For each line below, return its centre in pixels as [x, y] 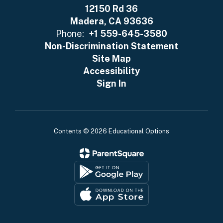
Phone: [70, 33]
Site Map [111, 58]
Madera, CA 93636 [111, 21]
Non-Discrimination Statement [111, 46]
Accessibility [111, 71]
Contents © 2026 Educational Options [111, 131]
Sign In [111, 83]
